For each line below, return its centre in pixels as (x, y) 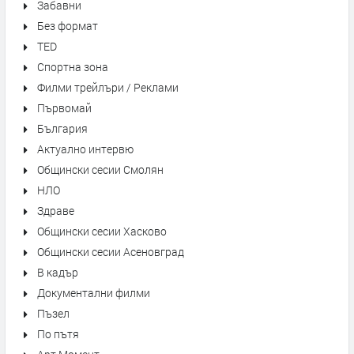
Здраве (56, 211)
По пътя (58, 334)
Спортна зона (73, 67)
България (62, 128)
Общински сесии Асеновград (111, 252)
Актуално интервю (85, 149)
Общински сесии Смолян (100, 169)
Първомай (64, 108)
